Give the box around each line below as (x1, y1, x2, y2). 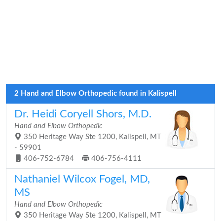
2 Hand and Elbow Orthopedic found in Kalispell (14, 90, 177, 97)
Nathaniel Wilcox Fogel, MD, (14, 174, 150, 184)
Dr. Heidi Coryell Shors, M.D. (14, 109, 151, 119)
